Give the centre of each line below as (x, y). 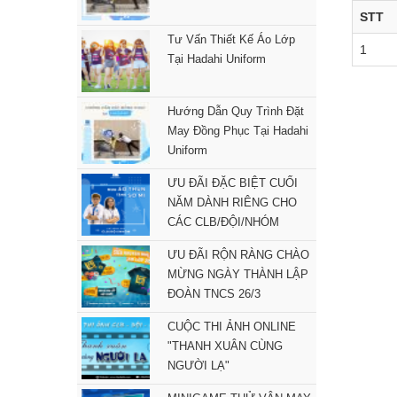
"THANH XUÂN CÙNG (225, 346)
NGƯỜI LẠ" (198, 366)
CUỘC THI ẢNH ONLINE (231, 327)
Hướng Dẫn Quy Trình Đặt (235, 111)
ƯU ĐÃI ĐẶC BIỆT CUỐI (232, 183)
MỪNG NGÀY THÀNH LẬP (237, 274)
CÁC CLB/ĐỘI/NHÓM (223, 222)
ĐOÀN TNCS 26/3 (214, 294)
